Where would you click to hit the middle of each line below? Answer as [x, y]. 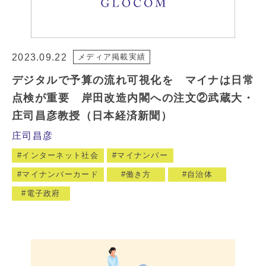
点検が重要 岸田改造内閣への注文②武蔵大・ [133, 98]
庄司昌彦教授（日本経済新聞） [92, 115]
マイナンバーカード [60, 174]
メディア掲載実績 [112, 57]
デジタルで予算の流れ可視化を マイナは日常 [133, 80]
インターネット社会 [60, 155]
